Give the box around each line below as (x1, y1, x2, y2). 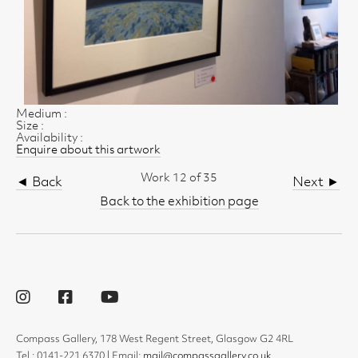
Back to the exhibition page (99, 196, 259, 209)
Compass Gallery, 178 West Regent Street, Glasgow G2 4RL (16, 334, 293, 344)
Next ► (292, 176, 340, 189)
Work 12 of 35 (140, 172, 217, 185)
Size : (16, 120, 44, 133)
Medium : (16, 108, 67, 121)
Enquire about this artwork (16, 144, 161, 157)
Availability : (16, 132, 83, 145)
